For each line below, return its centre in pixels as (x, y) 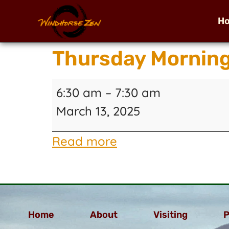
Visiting (170, 215)
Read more (85, 141)
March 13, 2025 (98, 111)
